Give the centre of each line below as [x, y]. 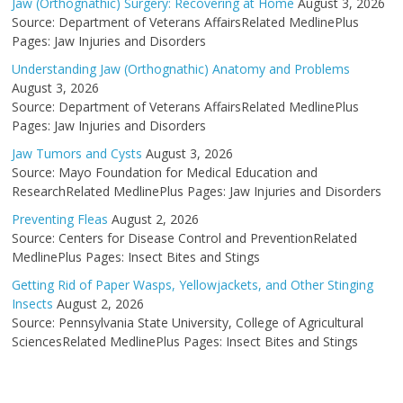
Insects [33, 304]
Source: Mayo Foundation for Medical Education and [165, 172]
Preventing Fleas [60, 219]
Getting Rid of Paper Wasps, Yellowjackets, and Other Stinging [193, 285]
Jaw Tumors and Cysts [77, 153]
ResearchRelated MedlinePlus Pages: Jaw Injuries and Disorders [197, 191]
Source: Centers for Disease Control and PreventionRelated [185, 238]
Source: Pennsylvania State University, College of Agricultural [188, 322]
